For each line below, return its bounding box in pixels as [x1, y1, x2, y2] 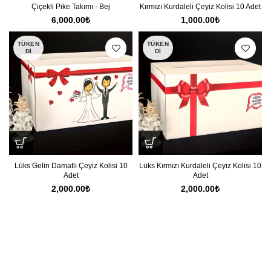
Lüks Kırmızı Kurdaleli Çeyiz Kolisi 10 [139, 162, 261, 170]
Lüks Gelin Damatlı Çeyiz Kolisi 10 [14, 162, 128, 170]
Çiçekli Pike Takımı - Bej [31, 2, 110, 11]
